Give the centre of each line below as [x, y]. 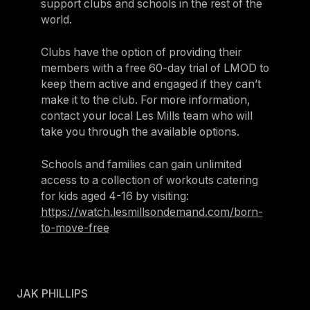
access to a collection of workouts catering [149, 181]
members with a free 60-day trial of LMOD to [155, 69]
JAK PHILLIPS [52, 293]
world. [56, 19]
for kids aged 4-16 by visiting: [115, 197]
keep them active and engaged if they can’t [151, 84]
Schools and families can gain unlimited [141, 165]
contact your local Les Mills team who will [146, 116]
